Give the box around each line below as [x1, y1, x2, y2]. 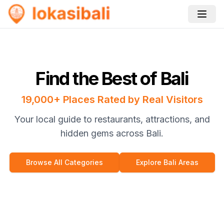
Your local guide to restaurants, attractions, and [14, 114, 210, 124]
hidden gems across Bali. [60, 128, 163, 138]
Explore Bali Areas [135, 158, 198, 166]
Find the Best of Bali [35, 67, 188, 89]
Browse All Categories [25, 158, 103, 166]
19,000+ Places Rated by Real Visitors [21, 93, 203, 105]
